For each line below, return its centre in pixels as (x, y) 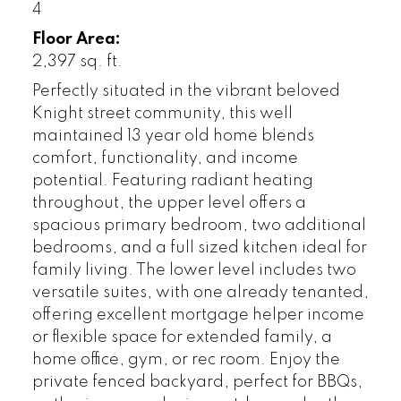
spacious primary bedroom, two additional (199, 225)
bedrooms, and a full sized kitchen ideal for (199, 247)
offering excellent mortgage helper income (198, 315)
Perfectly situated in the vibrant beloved (186, 91)
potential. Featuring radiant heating (172, 180)
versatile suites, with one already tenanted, (200, 292)
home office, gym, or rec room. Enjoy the (186, 359)
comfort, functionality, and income (165, 158)
